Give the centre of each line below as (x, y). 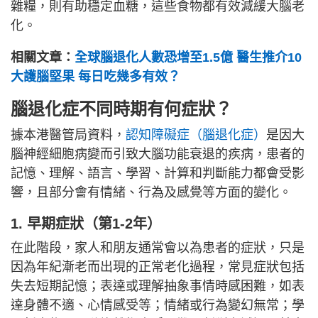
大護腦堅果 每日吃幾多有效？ (95, 77)
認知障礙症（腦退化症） (196, 135)
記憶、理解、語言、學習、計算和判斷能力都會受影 (158, 174)
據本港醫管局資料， (68, 135)
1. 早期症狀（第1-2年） (86, 224)
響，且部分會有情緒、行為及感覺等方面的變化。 (151, 193)
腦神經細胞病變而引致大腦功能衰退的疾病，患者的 (158, 154)
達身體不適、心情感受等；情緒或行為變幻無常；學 (158, 306)
